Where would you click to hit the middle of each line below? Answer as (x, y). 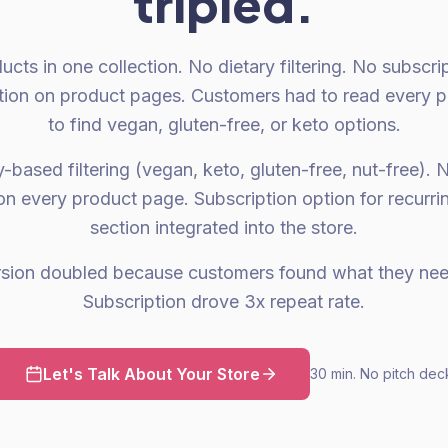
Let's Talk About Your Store (151, 374)
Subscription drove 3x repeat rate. (224, 301)
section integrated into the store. (224, 227)
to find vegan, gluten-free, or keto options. (224, 124)
